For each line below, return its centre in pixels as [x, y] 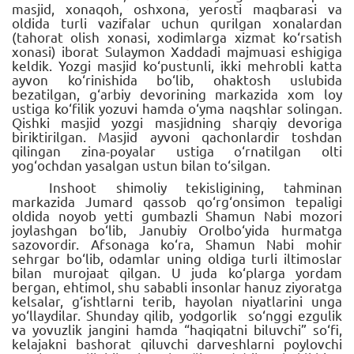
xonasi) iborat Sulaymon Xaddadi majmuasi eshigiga [177, 51]
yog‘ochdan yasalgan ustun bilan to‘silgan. [141, 164]
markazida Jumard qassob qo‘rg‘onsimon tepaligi [177, 201]
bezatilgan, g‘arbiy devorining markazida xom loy [177, 93]
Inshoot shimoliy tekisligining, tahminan [196, 186]
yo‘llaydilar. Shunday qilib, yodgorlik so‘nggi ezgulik [177, 314]
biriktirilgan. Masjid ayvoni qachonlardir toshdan [177, 136]
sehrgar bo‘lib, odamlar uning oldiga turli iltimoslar [177, 258]
